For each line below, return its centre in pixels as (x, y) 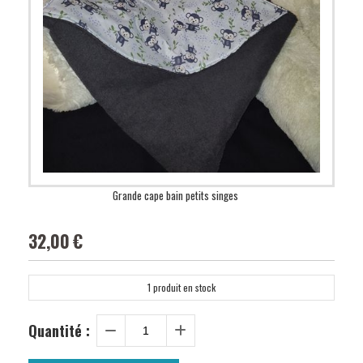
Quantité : (59, 330)
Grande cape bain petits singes (175, 195)
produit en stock (183, 288)
